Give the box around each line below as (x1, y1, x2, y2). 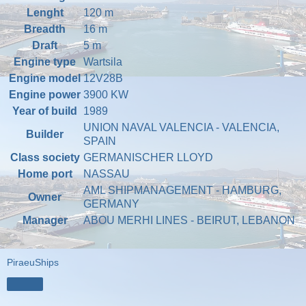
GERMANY (83, 197, 139, 210)
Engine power (9, 88, 81, 100)
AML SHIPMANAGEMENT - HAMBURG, (83, 184, 281, 196)
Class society (10, 151, 80, 163)
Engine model (9, 72, 81, 84)
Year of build (12, 105, 77, 117)
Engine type (14, 55, 76, 68)
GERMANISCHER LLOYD (83, 151, 213, 163)
